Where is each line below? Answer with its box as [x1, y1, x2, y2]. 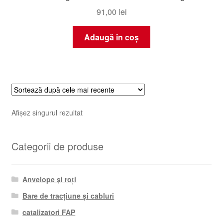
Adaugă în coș [84, 31, 139, 43]
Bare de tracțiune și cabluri [22, 191, 114, 201]
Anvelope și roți [22, 174, 77, 185]
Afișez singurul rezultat [11, 107, 83, 117]
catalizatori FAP [22, 207, 76, 218]
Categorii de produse [11, 139, 104, 154]
